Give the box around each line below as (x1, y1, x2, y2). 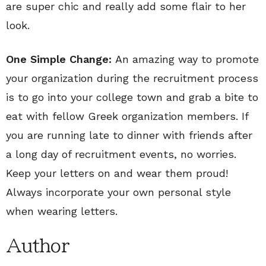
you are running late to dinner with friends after (6, 129, 252, 141)
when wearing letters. (6, 205, 118, 217)
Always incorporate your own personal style (6, 186, 231, 198)
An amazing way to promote (115, 53, 259, 65)
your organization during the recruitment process (6, 72, 258, 84)
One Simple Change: (6, 53, 115, 65)
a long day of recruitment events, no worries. (6, 148, 236, 160)
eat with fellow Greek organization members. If (6, 110, 248, 122)
